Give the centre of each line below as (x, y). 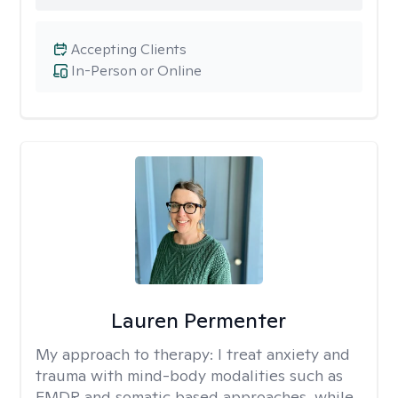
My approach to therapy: (127, 354)
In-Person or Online (136, 71)
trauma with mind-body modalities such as (189, 375)
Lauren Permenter (199, 320)
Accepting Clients (129, 49)
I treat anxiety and (284, 354)
